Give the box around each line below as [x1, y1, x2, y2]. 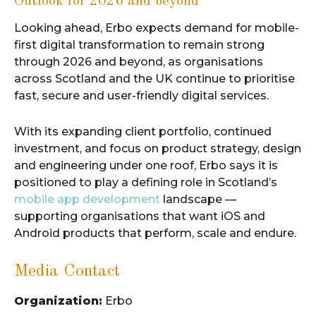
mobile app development [14, 193, 160, 206]
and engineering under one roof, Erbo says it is [14, 159, 278, 172]
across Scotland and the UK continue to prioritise [14, 72, 295, 85]
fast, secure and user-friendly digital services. [14, 89, 269, 102]
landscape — [160, 193, 236, 206]
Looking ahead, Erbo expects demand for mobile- [14, 21, 299, 35]
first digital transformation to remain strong [14, 38, 265, 51]
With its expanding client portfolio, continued [14, 125, 272, 138]
